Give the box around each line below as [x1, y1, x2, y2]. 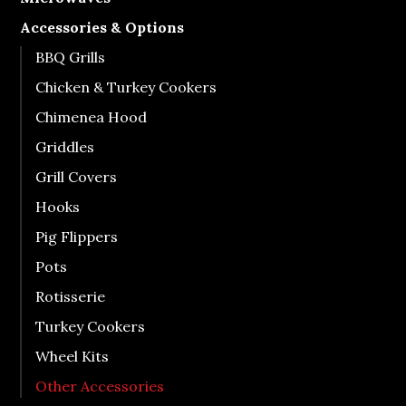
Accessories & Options [20, 17, 185, 36]
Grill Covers [35, 167, 118, 186]
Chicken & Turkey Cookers [35, 77, 217, 96]
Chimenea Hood [35, 107, 148, 126]
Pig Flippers [35, 227, 119, 246]
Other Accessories [35, 376, 165, 395]
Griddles [35, 137, 95, 156]
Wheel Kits [35, 346, 110, 365]
